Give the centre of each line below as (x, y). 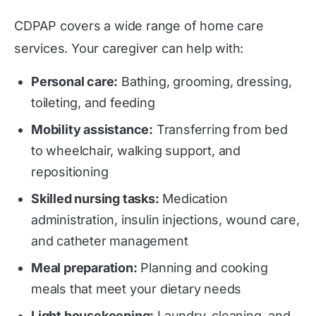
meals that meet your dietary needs (136, 289)
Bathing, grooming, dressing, (205, 81)
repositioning (70, 172)
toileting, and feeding (93, 103)
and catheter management (110, 241)
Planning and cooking (202, 268)
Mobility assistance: (92, 129)
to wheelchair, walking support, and (136, 151)
